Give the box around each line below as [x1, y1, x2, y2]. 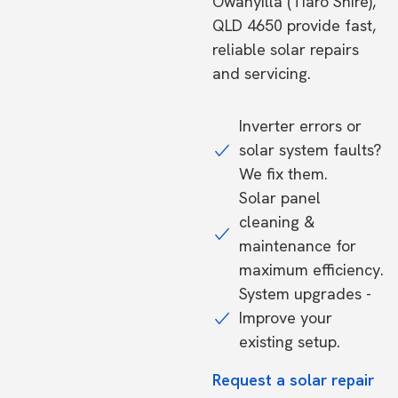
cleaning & [239, 211, 314, 232]
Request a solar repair [212, 370, 374, 390]
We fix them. [239, 163, 328, 184]
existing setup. [239, 331, 340, 352]
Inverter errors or [239, 115, 362, 136]
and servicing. [212, 63, 311, 84]
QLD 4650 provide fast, [212, 15, 376, 36]
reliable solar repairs [212, 39, 359, 60]
